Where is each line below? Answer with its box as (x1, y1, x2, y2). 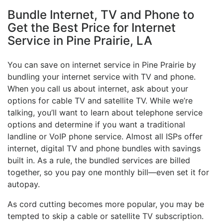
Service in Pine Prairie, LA (7, 33, 152, 48)
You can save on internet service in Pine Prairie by (7, 60, 196, 70)
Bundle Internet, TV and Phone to (7, 7, 194, 22)
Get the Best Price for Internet (7, 20, 176, 35)
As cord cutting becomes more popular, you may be (7, 199, 204, 210)
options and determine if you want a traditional (7, 119, 185, 130)
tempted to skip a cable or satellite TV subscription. (7, 211, 204, 222)
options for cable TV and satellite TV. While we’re (7, 96, 193, 106)
